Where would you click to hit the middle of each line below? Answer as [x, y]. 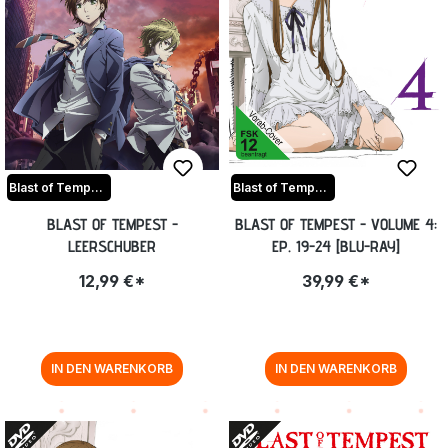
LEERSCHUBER [112, 246]
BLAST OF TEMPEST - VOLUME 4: [336, 224]
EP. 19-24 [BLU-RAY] [336, 246]
